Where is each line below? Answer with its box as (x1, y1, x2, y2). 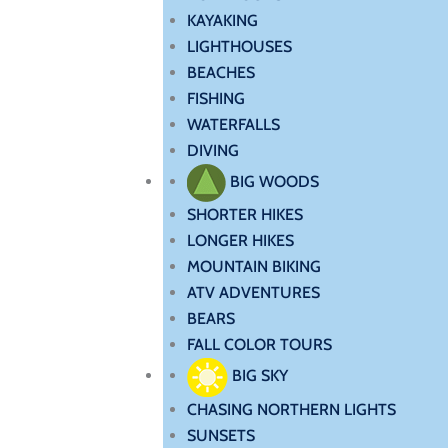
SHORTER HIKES (186, 205, 303, 224)
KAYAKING (186, 11, 258, 30)
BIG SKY (227, 366, 288, 386)
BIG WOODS (225, 171, 319, 191)
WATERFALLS (186, 115, 280, 134)
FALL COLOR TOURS (186, 335, 332, 354)
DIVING (186, 141, 239, 160)
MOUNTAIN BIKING (186, 257, 321, 276)
